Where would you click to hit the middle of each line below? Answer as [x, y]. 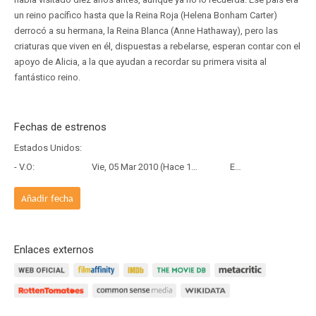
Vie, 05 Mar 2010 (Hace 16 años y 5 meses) [141, 167]
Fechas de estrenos [60, 127]
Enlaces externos [54, 250]
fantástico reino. [47, 77]
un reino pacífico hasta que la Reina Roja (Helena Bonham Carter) [146, 15]
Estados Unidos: [48, 148]
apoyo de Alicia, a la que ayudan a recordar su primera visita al [140, 62]
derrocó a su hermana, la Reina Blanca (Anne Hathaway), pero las [146, 31]
